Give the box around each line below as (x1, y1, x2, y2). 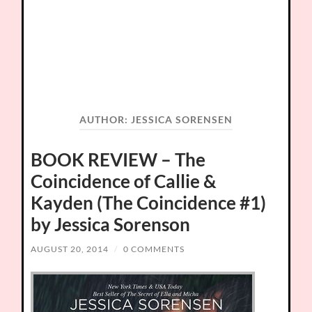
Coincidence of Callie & (31, 169, 217, 192)
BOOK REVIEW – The (31, 148, 206, 171)
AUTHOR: (79, 114, 131, 125)
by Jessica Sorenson (31, 212, 191, 235)
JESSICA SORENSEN (130, 114, 233, 125)
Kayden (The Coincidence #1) (31, 191, 267, 214)
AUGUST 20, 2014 (31, 243, 109, 254)
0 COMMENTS (123, 243, 185, 254)
